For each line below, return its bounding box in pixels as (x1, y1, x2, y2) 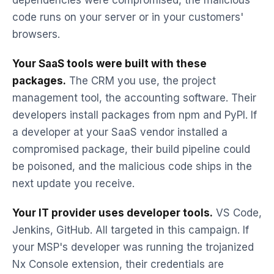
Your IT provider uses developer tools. (12, 207, 213, 219)
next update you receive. (12, 177, 135, 190)
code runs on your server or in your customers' (12, 11, 243, 23)
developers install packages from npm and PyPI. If (12, 109, 257, 121)
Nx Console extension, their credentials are (12, 258, 224, 270)
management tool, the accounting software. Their (12, 92, 256, 104)
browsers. (12, 28, 60, 40)
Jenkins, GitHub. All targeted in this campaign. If (12, 224, 249, 236)
